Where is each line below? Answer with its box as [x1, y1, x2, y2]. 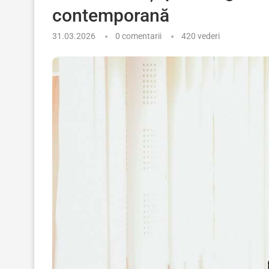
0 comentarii [115, 31, 162, 41]
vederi [196, 31, 220, 41]
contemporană [52, 5, 169, 26]
